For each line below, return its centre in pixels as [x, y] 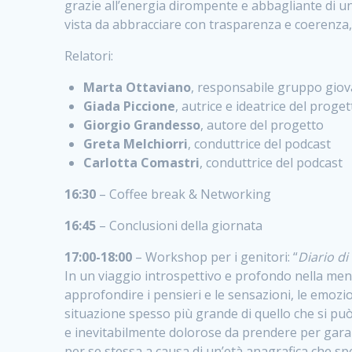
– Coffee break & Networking [185, 194]
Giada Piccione [130, 106]
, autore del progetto [262, 125]
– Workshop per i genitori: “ [217, 257]
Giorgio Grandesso [142, 125]
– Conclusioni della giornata [181, 225]
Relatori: [89, 55]
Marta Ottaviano [137, 87]
